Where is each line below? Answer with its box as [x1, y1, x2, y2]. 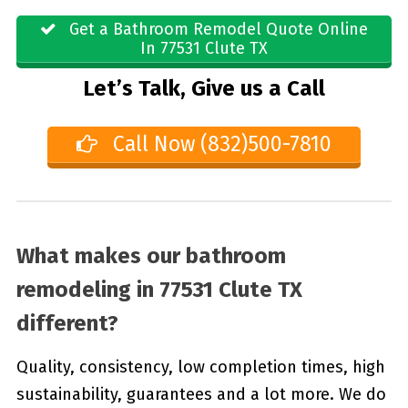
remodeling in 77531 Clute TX [15, 276, 302, 302]
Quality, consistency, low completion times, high [15, 356, 385, 377]
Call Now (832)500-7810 [107, 131, 332, 158]
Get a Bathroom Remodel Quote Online [65, 18, 368, 39]
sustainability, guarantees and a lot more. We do [15, 383, 386, 404]
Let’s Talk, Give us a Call [83, 76, 325, 102]
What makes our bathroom [15, 242, 286, 269]
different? [15, 310, 118, 336]
